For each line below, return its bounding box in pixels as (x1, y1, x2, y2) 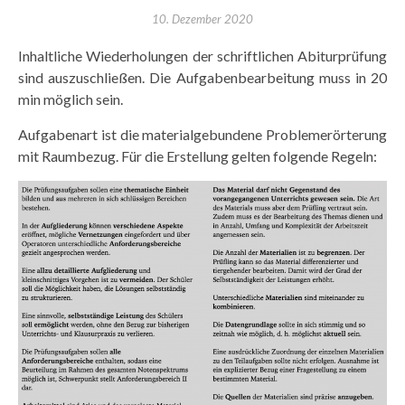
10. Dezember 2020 (152, 12, 253, 26)
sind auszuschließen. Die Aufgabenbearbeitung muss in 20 (18, 69, 387, 86)
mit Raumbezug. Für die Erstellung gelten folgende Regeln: (18, 147, 377, 165)
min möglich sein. (18, 90, 126, 108)
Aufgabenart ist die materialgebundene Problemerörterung (18, 126, 387, 143)
